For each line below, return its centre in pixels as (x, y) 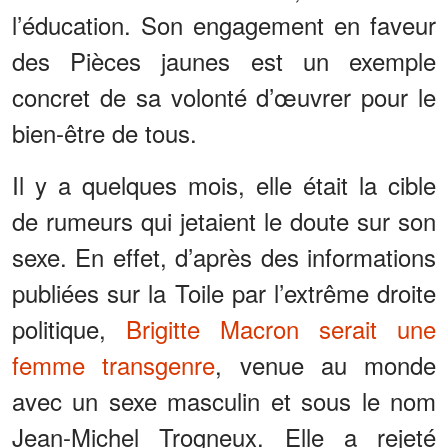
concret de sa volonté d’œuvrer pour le (224, 97)
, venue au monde (325, 365)
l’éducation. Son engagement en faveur (224, 25)
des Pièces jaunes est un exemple (224, 61)
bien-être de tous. (104, 133)
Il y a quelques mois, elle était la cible (224, 185)
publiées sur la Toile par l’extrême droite (224, 293)
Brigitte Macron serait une (281, 329)
